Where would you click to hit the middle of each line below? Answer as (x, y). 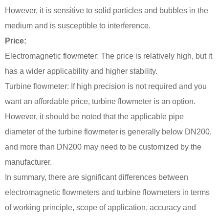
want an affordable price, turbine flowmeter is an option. (100, 101)
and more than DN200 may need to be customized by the (103, 147)
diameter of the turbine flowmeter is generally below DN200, (108, 131)
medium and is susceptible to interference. (78, 25)
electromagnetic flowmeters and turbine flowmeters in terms (107, 192)
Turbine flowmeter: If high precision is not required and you (106, 86)
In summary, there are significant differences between (97, 177)
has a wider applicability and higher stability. (81, 71)
